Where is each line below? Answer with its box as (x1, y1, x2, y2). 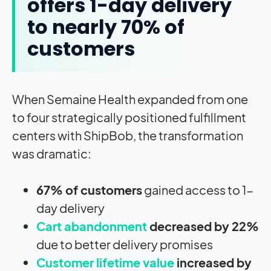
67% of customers (36, 182, 142, 198)
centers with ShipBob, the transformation (12, 128, 243, 143)
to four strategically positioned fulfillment (12, 109, 246, 125)
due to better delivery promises (36, 237, 215, 252)
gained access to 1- (142, 182, 253, 198)
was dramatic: (12, 146, 93, 162)
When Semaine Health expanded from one (12, 91, 248, 107)
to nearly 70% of (27, 13, 184, 41)
